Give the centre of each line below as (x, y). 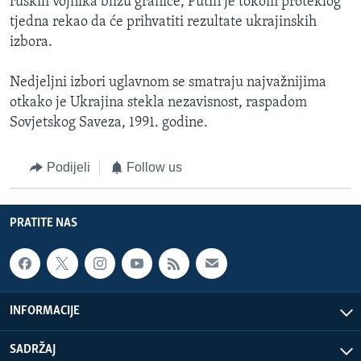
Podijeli (68, 168)
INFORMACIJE (45, 311)
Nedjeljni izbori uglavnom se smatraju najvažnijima (168, 83)
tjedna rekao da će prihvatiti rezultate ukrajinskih (163, 23)
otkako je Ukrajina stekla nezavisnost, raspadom (158, 103)
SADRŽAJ (33, 350)
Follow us (154, 168)
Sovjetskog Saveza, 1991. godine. (109, 123)
